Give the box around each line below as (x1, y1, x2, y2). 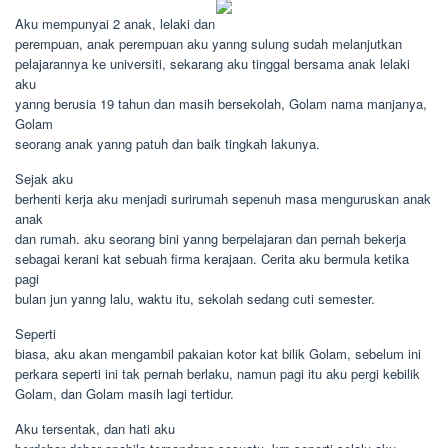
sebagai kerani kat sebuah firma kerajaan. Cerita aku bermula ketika (15, 249, 409, 268)
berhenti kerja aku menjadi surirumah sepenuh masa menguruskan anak (15, 189, 431, 208)
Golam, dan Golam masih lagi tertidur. (15, 384, 234, 403)
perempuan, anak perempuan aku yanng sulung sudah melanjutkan (15, 34, 402, 53)
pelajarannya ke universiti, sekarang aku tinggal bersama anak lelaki (15, 54, 410, 73)
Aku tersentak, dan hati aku (15, 419, 175, 438)
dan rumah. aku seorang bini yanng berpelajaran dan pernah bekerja (15, 229, 406, 248)
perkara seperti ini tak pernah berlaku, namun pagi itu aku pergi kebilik (15, 364, 420, 383)
